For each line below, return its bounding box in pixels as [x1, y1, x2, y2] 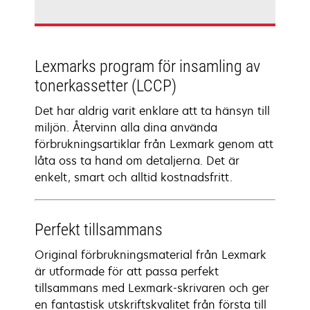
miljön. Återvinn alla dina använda [35, 120, 217, 135]
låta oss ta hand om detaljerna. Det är [35, 153, 239, 168]
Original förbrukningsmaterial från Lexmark [35, 247, 266, 262]
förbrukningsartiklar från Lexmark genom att [35, 136, 273, 152]
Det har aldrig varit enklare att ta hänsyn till [35, 103, 270, 118]
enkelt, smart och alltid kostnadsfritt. [35, 170, 232, 185]
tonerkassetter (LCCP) [35, 76, 176, 95]
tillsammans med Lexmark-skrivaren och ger [35, 280, 269, 295]
